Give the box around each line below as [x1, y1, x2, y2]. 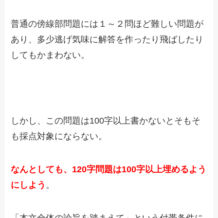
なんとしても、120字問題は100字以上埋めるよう [11, 164, 207, 175]
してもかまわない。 [11, 50, 90, 60]
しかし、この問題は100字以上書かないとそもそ [11, 116, 201, 126]
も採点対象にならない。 [11, 131, 108, 142]
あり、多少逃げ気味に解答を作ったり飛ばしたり [11, 34, 204, 44]
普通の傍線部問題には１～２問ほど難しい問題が [11, 18, 204, 29]
